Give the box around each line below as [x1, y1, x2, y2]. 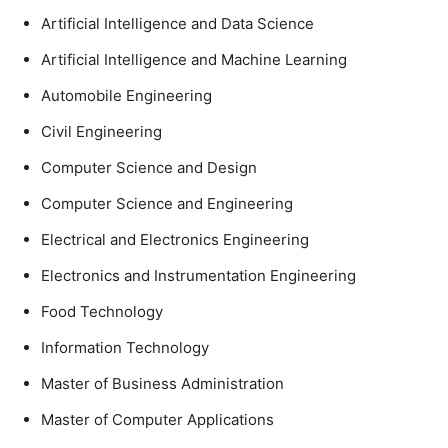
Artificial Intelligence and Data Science [41, 14, 314, 33]
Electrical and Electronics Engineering [41, 230, 309, 249]
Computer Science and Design [41, 158, 257, 177]
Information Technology [41, 338, 209, 357]
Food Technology [41, 302, 163, 321]
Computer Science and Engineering [41, 194, 293, 213]
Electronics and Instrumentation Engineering [41, 266, 356, 285]
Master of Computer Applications [41, 410, 274, 429]
